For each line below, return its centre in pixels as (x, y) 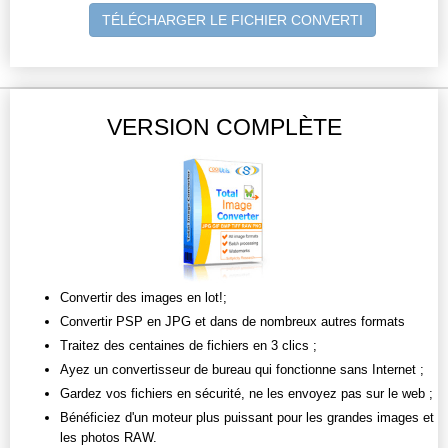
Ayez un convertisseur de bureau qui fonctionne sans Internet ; (242, 370)
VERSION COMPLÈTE (224, 127)
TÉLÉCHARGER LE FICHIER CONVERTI (233, 20)
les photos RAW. (108, 438)
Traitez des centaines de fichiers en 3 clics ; (188, 346)
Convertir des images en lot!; (143, 298)
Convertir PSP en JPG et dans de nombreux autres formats (232, 322)
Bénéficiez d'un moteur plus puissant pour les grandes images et (247, 418)
